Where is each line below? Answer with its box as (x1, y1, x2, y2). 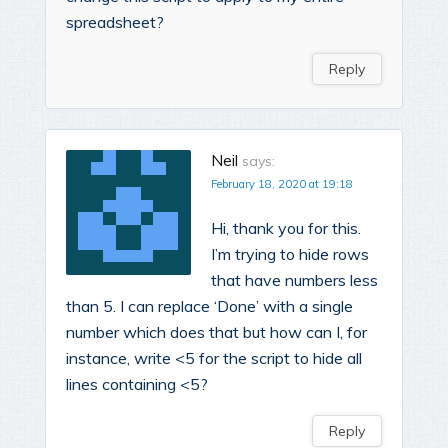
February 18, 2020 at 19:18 (211, 177, 353, 192)
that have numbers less (211, 270, 378, 291)
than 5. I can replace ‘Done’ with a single (66, 296, 353, 317)
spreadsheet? (66, 12, 164, 33)
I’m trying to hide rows (211, 244, 369, 265)
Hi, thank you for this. (211, 218, 361, 239)
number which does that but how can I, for (66, 322, 367, 343)
